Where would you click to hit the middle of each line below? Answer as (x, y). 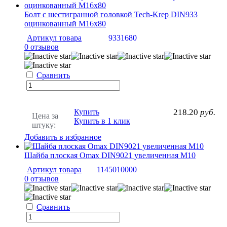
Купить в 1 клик (102, 121)
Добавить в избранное (63, 137)
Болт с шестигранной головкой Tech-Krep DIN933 (111, 15)
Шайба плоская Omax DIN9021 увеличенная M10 (110, 156)
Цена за (45, 116)
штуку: (44, 125)
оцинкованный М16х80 (65, 24)
